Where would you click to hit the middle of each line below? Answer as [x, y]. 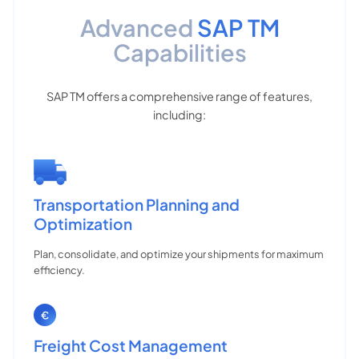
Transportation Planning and [137, 204]
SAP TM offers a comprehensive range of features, [179, 96]
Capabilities [179, 52]
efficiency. [59, 270]
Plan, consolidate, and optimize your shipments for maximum [179, 254]
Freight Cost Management [131, 345]
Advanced [136, 27]
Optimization [83, 224]
